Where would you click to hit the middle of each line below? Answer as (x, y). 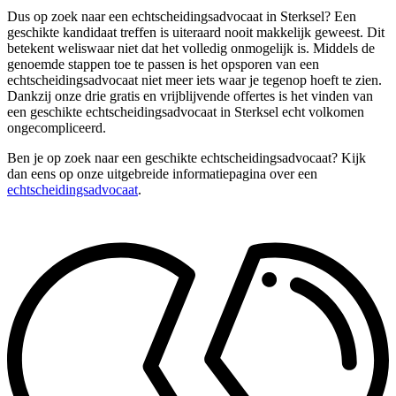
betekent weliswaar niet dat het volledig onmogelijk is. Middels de (191, 48)
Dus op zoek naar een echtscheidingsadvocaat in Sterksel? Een (182, 16)
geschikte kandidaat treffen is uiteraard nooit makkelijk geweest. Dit (196, 32)
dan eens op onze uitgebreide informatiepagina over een (162, 173)
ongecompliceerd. (57, 127)
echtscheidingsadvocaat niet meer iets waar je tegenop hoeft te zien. (194, 80)
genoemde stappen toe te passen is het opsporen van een (163, 64)
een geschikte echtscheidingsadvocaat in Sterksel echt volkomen (186, 111)
